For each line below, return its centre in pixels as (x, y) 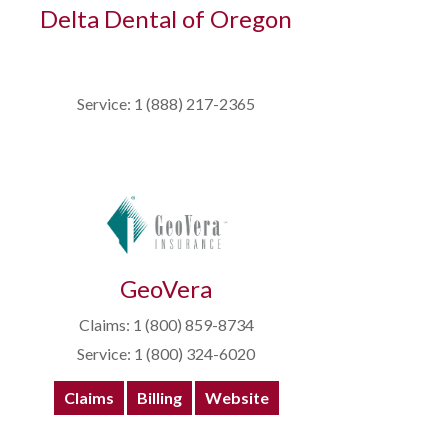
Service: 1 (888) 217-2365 (166, 104)
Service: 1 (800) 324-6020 (166, 354)
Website (236, 398)
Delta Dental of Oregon (166, 19)
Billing (159, 398)
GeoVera (166, 289)
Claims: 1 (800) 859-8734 (166, 325)
